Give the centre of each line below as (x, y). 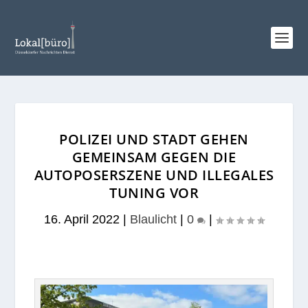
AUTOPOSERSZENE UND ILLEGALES (154, 175)
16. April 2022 (82, 219)
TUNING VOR (154, 193)
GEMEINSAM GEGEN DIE (154, 157)
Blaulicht (153, 219)
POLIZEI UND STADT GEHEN (154, 139)
